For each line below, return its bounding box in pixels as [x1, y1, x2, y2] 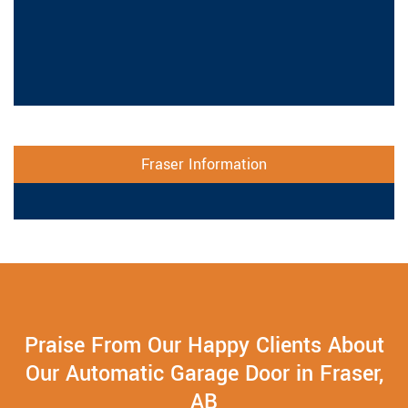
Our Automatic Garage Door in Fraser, [25, 359, 383, 390]
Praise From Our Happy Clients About [24, 331, 384, 362]
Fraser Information [141, 154, 267, 176]
